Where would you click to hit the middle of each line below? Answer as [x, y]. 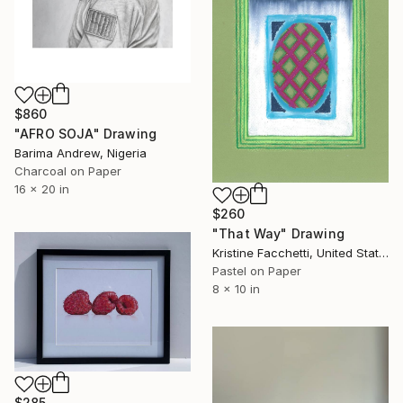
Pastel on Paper [257, 271]
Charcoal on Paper [68, 170]
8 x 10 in [236, 289]
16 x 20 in [42, 188]
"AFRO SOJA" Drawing [86, 133]
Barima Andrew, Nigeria [81, 152]
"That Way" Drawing [278, 234]
